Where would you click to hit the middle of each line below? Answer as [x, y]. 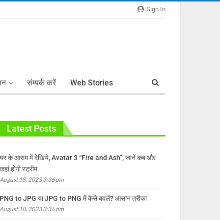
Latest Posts [31, 128]
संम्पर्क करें [41, 83]
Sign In [155, 9]
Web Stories [92, 83]
